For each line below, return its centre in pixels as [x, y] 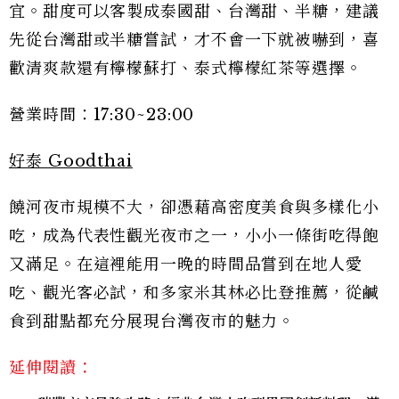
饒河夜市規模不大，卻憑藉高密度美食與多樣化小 [194, 207]
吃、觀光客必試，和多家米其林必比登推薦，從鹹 [194, 293]
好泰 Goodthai [71, 161]
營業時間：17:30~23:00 [102, 114]
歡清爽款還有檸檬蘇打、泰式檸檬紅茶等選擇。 [186, 68]
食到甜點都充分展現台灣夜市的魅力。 [152, 321]
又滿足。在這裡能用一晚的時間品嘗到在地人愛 [186, 264]
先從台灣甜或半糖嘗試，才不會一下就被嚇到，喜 [194, 40]
